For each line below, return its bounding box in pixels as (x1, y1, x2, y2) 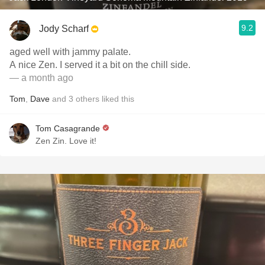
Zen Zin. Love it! (35, 136, 96, 146)
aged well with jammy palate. (9, 47, 131, 57)
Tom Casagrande (35, 124, 100, 133)
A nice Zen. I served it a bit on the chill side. (9, 60, 190, 70)
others (76, 94, 99, 104)
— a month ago (9, 73, 73, 83)
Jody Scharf (39, 23, 89, 34)
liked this (99, 94, 134, 104)
